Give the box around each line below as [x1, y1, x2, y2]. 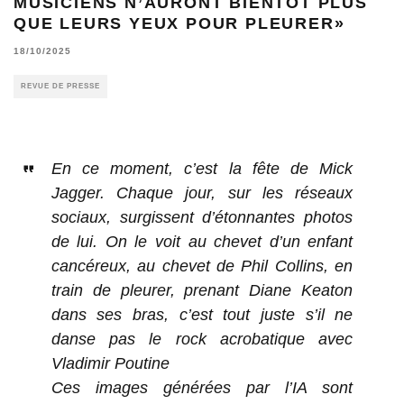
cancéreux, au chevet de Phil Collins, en [50, 256, 353, 275]
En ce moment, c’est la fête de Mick [50, 159, 353, 178]
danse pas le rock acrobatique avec [50, 329, 353, 348]
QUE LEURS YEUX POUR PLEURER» [14, 14, 345, 32]
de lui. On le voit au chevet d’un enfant [50, 232, 353, 251]
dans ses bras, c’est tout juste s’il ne [50, 305, 353, 324]
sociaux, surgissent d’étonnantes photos [50, 207, 353, 226]
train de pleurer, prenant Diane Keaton [50, 280, 353, 299]
